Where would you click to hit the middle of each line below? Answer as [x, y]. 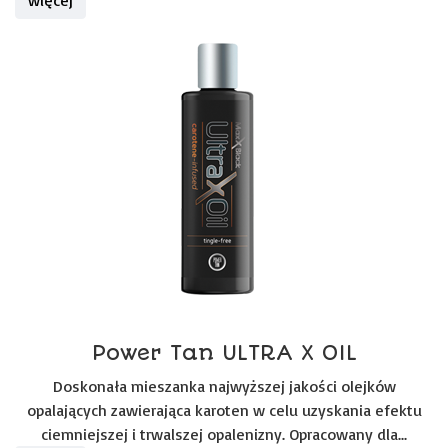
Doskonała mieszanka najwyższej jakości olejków [224, 386]
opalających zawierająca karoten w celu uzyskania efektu [224, 410]
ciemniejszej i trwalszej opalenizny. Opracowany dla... [224, 434]
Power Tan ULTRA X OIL [224, 352]
